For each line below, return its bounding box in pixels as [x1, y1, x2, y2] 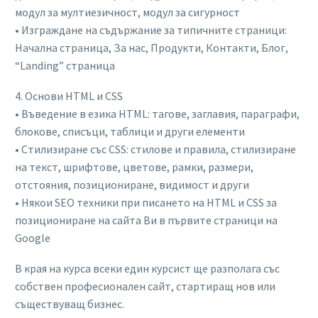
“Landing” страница [15, 58, 115, 73]
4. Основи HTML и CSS [15, 88, 123, 103]
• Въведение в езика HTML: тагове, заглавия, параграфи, [15, 106, 300, 121]
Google [15, 230, 50, 245]
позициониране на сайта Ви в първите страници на [15, 212, 278, 227]
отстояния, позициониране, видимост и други [15, 177, 249, 192]
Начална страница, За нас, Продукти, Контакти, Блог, [15, 40, 288, 55]
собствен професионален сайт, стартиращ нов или [15, 278, 275, 293]
